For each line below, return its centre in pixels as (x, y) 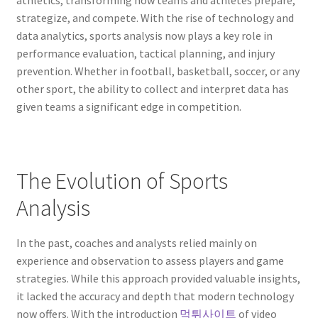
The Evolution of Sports (122, 181)
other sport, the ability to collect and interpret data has (152, 89)
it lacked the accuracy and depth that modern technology (155, 296)
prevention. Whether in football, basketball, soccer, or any (158, 71)
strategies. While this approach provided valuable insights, (158, 278)
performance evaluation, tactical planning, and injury (145, 54)
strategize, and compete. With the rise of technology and (155, 18)
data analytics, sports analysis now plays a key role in (144, 36)
